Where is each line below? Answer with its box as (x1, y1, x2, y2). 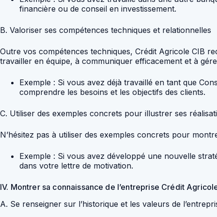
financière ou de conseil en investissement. (19, 4, 176, 14)
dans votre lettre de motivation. (19, 161, 133, 171)
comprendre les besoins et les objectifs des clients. (19, 87, 205, 97)
